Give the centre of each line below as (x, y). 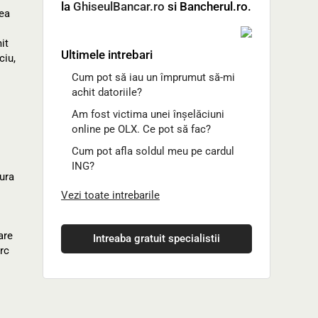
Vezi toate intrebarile (110, 195)
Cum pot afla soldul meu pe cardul (153, 151)
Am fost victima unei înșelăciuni (148, 114)
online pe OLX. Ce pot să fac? (141, 129)
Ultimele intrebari (107, 55)
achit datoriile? (107, 92)
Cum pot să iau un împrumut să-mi (153, 77)
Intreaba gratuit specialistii (157, 238)
